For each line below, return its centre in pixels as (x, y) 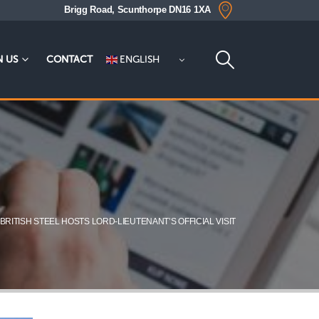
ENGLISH (138, 59)
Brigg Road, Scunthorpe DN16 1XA (137, 10)
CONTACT (69, 60)
